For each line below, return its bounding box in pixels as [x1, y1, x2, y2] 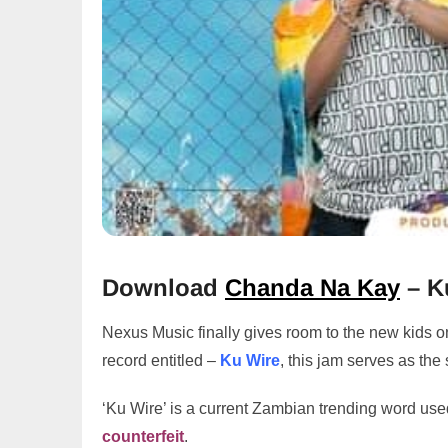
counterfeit [102, 428, 184, 445]
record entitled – [102, 352, 220, 369]
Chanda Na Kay [225, 274, 400, 301]
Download [102, 274, 225, 301]
